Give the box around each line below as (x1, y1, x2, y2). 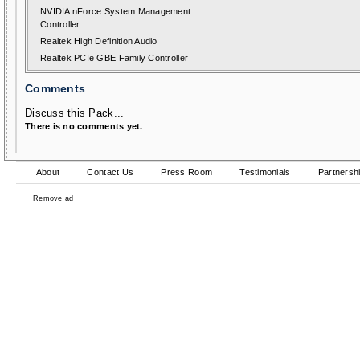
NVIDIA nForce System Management (40, 6, 191, 16)
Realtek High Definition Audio (40, 36, 157, 46)
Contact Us (87, 167, 134, 177)
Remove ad (33, 194, 74, 202)
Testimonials (239, 167, 291, 177)
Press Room (161, 167, 213, 177)
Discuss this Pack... (25, 107, 125, 119)
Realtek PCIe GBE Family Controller (40, 53, 189, 63)
